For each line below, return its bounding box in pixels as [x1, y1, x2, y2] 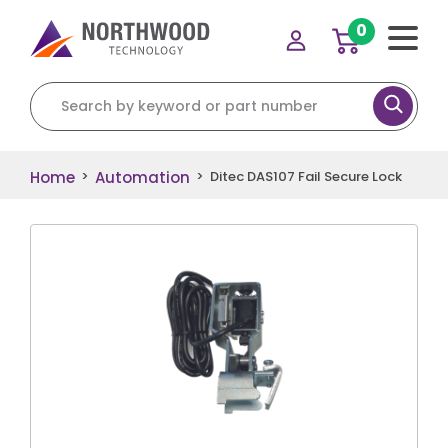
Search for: [29, 81, 116, 102]
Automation [95, 166, 190, 188]
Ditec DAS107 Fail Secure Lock [210, 167, 402, 187]
